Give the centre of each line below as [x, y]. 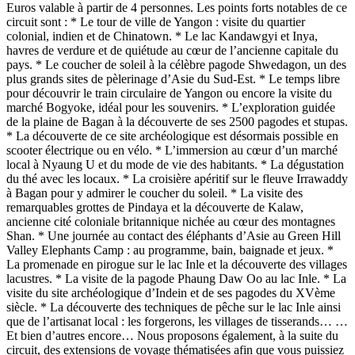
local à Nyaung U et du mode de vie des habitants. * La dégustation [175, 165]
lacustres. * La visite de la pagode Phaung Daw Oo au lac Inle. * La [176, 279]
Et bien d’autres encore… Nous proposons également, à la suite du [172, 336]
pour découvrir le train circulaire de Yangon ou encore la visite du [169, 94]
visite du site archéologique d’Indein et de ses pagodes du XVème [171, 293]
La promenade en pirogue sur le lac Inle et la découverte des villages [177, 265]
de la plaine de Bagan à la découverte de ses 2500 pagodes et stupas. [177, 122]
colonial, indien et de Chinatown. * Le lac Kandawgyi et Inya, [162, 36]
